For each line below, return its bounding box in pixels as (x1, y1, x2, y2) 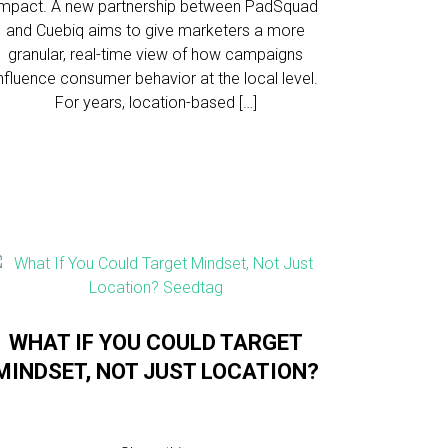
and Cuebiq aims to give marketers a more (6, 21, 306, 40)
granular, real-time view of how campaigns (8, 45, 304, 64)
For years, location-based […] (54, 93, 257, 112)
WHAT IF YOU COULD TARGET (8, 330, 303, 355)
